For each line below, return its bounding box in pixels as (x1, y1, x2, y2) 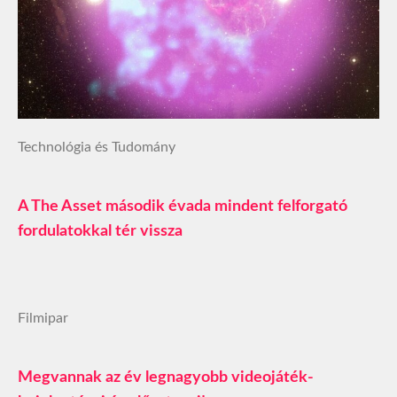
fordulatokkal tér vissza (18, 222, 183, 239)
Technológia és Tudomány (18, 139, 175, 154)
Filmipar (18, 310, 68, 325)
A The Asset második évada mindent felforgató (18, 198, 347, 214)
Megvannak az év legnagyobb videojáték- (18, 369, 314, 385)
